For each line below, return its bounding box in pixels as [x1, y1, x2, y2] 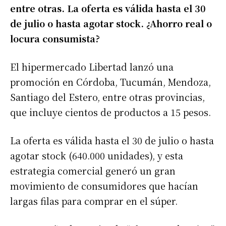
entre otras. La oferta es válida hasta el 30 [10, 2, 206, 15]
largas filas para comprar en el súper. [10, 194, 178, 207]
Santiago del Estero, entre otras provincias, [10, 90, 205, 103]
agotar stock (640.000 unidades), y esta [10, 149, 183, 162]
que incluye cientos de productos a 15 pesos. [10, 105, 211, 119]
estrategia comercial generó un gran [10, 164, 176, 177]
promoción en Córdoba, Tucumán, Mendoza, [10, 75, 211, 88]
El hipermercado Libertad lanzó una [10, 60, 174, 73]
